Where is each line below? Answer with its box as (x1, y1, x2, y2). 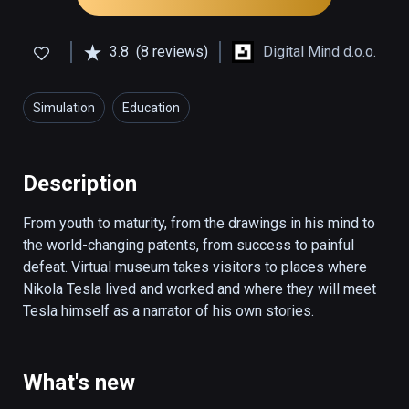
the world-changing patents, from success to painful (23, 236, 354, 255)
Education (122, 100, 180, 116)
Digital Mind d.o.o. (263, 43, 376, 61)
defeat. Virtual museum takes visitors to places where (23, 258, 367, 277)
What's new (23, 370, 135, 396)
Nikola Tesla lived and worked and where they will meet (23, 280, 376, 299)
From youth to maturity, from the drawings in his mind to (23, 215, 375, 233)
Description (23, 171, 137, 197)
